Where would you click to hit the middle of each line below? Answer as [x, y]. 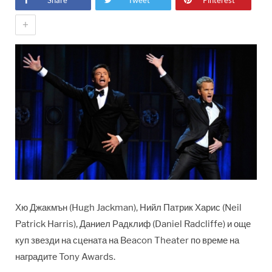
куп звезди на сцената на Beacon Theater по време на [127, 241]
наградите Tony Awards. [65, 257]
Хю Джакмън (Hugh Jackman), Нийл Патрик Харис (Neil [128, 208]
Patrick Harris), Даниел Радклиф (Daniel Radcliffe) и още [133, 224]
